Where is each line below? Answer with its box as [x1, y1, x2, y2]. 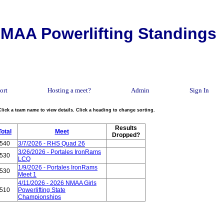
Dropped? [111, 131, 140, 138]
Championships [18, 193, 61, 200]
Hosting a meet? [47, 86, 91, 94]
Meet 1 [18, 171, 36, 178]
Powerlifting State [18, 186, 65, 193]
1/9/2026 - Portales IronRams [18, 164, 97, 171]
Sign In [189, 86, 209, 94]
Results [114, 124, 137, 131]
